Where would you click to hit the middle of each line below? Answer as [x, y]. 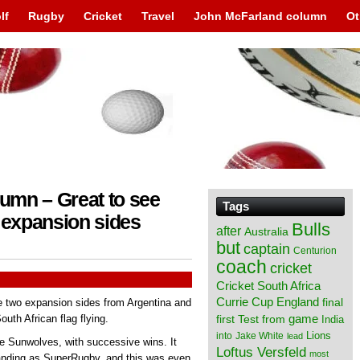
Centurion [315, 251]
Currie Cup [245, 302]
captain [267, 249]
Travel [158, 16]
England [298, 302]
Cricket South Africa [268, 286]
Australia [266, 231]
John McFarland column [260, 16]
